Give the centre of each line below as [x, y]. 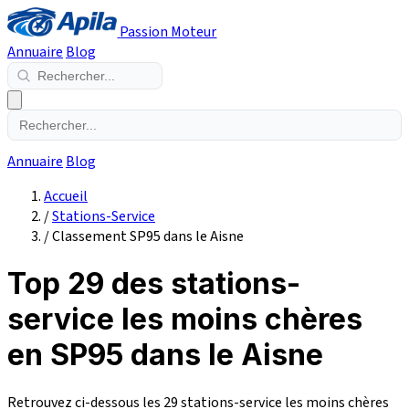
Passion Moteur [168, 32]
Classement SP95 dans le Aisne [148, 236]
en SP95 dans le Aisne [165, 355]
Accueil [66, 196]
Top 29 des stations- [154, 284]
